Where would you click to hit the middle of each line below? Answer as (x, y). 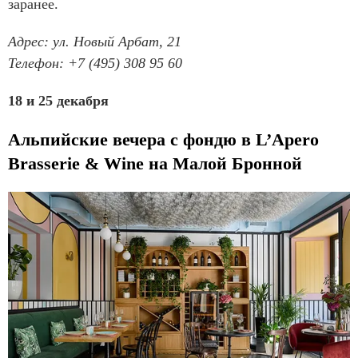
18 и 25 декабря (58, 100)
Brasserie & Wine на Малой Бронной (155, 163)
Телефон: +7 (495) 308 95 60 (95, 63)
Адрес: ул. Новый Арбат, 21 (95, 41)
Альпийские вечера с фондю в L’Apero (163, 139)
